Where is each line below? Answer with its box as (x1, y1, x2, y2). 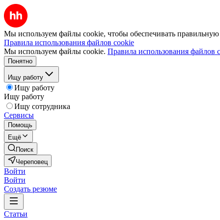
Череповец (16, 158, 48, 165)
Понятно (8, 57, 32, 65)
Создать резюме (4, 185, 57, 193)
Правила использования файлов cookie (4, 38, 134, 47)
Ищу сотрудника (14, 102, 70, 110)
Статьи (4, 210, 27, 218)
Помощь (8, 121, 32, 129)
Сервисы (4, 111, 34, 119)
